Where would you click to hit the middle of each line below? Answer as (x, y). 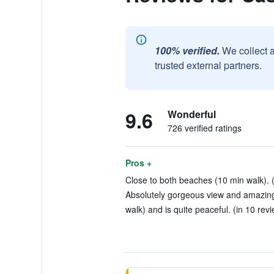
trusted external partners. (208, 65)
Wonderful (191, 114)
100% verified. (187, 50)
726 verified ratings (204, 128)
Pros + (138, 163)
